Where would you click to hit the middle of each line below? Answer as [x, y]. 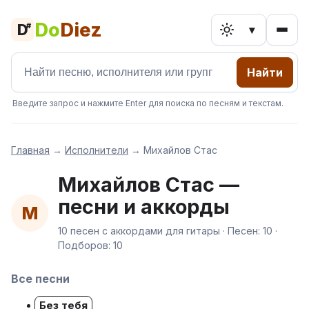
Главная [30, 150]
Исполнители [97, 150]
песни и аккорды [144, 207]
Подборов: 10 [90, 245]
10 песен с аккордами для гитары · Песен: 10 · [168, 231]
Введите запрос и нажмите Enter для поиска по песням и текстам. [148, 103]
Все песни [40, 279]
